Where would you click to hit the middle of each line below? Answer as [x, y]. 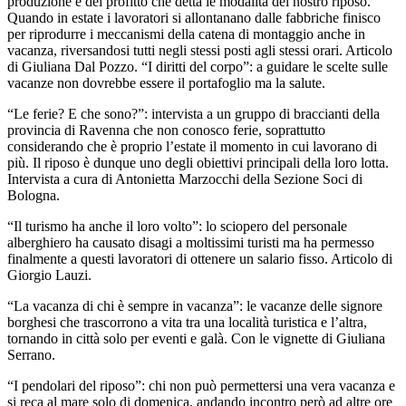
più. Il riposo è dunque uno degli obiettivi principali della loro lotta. [198, 162]
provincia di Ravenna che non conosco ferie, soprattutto [166, 130]
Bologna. [34, 195]
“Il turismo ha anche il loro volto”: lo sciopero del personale [177, 226]
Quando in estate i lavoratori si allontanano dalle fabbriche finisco [194, 17]
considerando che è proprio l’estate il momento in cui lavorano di [192, 146]
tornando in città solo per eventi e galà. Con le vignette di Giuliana [196, 338]
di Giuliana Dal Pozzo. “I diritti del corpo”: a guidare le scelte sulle [198, 66]
